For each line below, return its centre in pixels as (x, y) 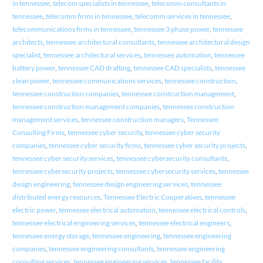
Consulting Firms (38, 133)
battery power (33, 68)
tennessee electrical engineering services (74, 223)
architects (27, 42)
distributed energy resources (56, 197)
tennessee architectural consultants (100, 42)
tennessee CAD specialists (172, 68)
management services (45, 120)
